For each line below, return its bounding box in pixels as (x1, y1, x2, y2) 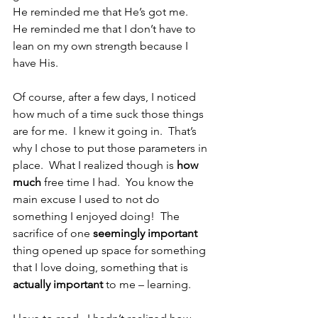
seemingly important (93, 226, 197, 241)
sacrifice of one (13, 226, 93, 241)
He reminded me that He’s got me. (13, 5, 194, 19)
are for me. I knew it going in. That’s (13, 124, 199, 138)
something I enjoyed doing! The (13, 209, 182, 224)
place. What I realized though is (13, 158, 177, 172)
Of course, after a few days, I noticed (13, 90, 199, 104)
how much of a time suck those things (13, 107, 207, 121)
